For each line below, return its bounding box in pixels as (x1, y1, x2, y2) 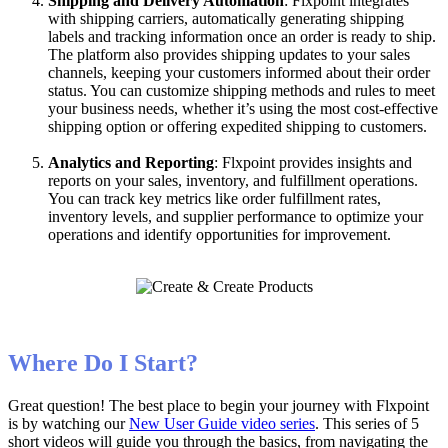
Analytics (48, 153, 111, 171)
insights (337, 153, 385, 171)
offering (167, 117, 217, 135)
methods (271, 81, 324, 99)
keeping (111, 63, 161, 81)
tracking (115, 27, 166, 45)
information (170, 27, 243, 45)
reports (48, 171, 91, 189)
